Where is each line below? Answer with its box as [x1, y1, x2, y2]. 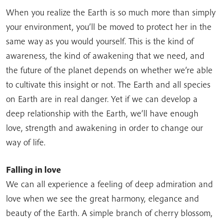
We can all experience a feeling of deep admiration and [6, 178, 213, 190]
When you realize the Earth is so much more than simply [6, 6, 216, 18]
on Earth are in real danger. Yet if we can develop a [6, 93, 198, 105]
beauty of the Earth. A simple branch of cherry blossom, [6, 207, 213, 219]
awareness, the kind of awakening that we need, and [6, 50, 205, 61]
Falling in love [6, 164, 61, 175]
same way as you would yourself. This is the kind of [6, 35, 194, 47]
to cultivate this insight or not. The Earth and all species [6, 79, 211, 90]
